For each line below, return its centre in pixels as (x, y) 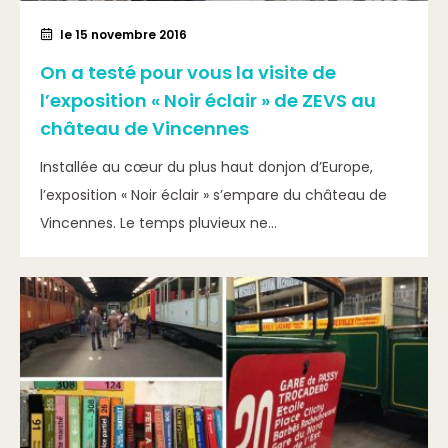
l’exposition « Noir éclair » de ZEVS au (208, 100)
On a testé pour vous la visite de (188, 72)
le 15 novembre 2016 (123, 34)
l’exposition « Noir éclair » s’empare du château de (213, 195)
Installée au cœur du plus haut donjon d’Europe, (206, 167)
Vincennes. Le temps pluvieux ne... (158, 223)
